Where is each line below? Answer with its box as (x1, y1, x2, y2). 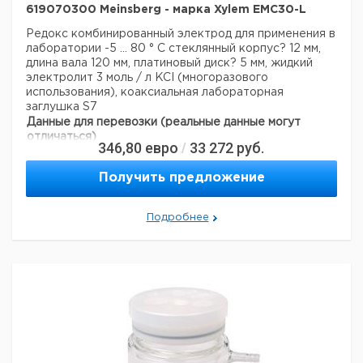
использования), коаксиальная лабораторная (26, 88, 284, 97)
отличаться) (27, 132, 96, 142)
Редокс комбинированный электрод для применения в (26, 29, 335, 39)
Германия (166, 148, 221, 158)
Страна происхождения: (27, 148, 164, 158)
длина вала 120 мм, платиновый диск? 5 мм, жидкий (26, 58, 313, 68)
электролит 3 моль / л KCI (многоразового (26, 73, 268, 83)
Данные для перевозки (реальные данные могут (27, 117, 301, 127)
